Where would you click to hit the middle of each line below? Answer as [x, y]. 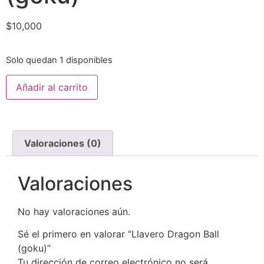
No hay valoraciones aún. [74, 211]
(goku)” [34, 248]
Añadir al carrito [52, 88]
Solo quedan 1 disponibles [59, 60]
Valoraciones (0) [63, 143]
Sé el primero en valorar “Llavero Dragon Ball [118, 234]
